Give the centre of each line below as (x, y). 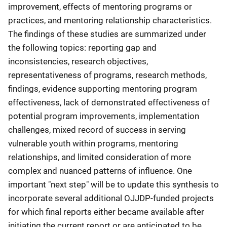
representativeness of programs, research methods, (107, 75)
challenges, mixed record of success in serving (97, 129)
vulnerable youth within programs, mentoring (93, 143)
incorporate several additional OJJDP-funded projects (111, 198)
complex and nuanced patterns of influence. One (100, 171)
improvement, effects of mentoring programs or (100, 6)
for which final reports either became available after (106, 212)
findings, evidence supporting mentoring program (103, 88)
